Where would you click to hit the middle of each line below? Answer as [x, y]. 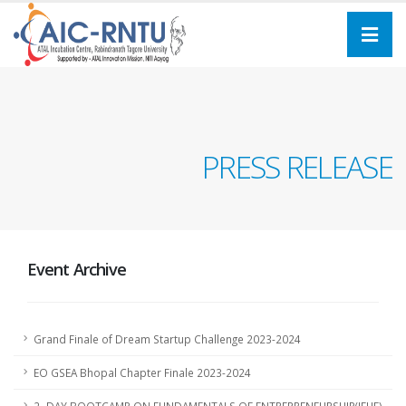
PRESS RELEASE [297, 167]
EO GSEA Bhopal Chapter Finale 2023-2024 [142, 372]
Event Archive [77, 269]
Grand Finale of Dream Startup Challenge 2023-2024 [167, 339]
